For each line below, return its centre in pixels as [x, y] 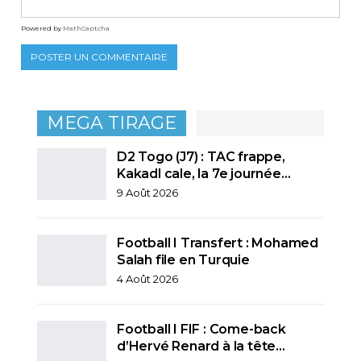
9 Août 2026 [147, 192]
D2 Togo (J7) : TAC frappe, [201, 156]
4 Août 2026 [147, 278]
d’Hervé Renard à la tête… [201, 346]
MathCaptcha [86, 29]
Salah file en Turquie [185, 259]
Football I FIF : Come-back [201, 329]
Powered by [42, 29]
